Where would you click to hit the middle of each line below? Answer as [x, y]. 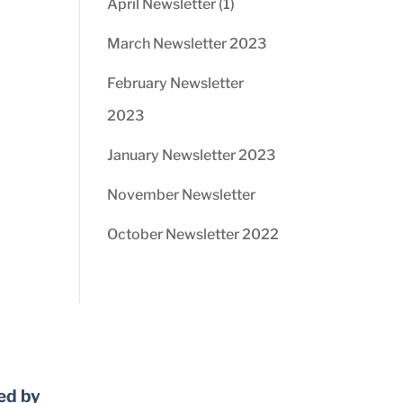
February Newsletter [176, 83]
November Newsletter [182, 195]
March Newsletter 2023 [187, 44]
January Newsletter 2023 [192, 155]
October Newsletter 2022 [193, 234]
